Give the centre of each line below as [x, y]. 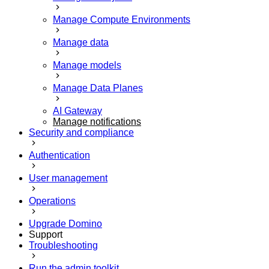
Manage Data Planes [98, 88]
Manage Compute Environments [122, 19]
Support [46, 234]
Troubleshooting [63, 245]
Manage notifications [97, 121]
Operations [52, 201]
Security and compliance [81, 132]
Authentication [59, 155]
